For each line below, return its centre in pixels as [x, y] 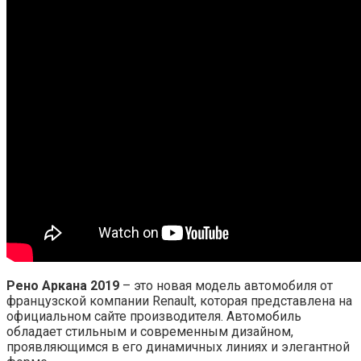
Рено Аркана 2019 [63, 285]
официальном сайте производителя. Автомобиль [154, 316]
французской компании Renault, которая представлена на [179, 301]
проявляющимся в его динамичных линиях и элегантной [178, 346]
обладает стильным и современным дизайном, [150, 331]
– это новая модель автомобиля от [226, 285]
